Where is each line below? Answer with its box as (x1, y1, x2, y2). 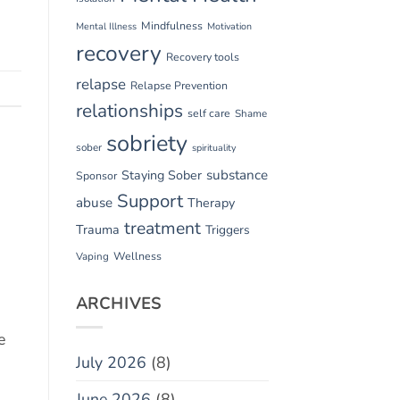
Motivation (206, 19, 252, 33)
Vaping (75, 248, 109, 263)
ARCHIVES (75, 292, 162, 314)
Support (116, 187, 183, 213)
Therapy (187, 194, 235, 212)
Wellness (112, 248, 162, 263)
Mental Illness (75, 19, 137, 33)
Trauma (75, 221, 120, 238)
